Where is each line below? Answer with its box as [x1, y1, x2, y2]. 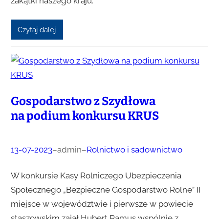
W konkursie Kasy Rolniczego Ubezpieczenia [10, 170, 181, 180]
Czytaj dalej [18, 25, 56, 34]
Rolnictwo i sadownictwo [86, 144, 182, 154]
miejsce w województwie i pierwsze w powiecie [10, 198, 193, 209]
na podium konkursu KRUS [10, 109, 159, 123]
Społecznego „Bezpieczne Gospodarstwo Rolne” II [10, 184, 200, 195]
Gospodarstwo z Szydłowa [10, 94, 155, 108]
